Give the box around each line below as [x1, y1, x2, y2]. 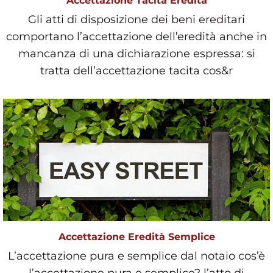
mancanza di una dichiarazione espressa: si [18, 46, 255, 60]
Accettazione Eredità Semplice [58, 231, 215, 243]
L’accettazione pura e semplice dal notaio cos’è [8, 249, 265, 263]
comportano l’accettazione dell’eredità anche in [6, 29, 267, 43]
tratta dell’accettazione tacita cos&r [40, 63, 233, 77]
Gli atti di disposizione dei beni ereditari [28, 12, 245, 26]
